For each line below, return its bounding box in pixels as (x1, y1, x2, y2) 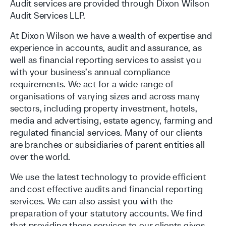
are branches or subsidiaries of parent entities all (10, 139, 205, 150)
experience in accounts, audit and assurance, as (10, 42, 202, 53)
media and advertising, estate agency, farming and (10, 115, 213, 126)
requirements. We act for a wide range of (10, 78, 174, 90)
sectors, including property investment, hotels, (10, 102, 197, 114)
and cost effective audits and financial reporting (10, 183, 203, 195)
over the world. (10, 151, 71, 162)
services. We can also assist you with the (10, 195, 173, 207)
